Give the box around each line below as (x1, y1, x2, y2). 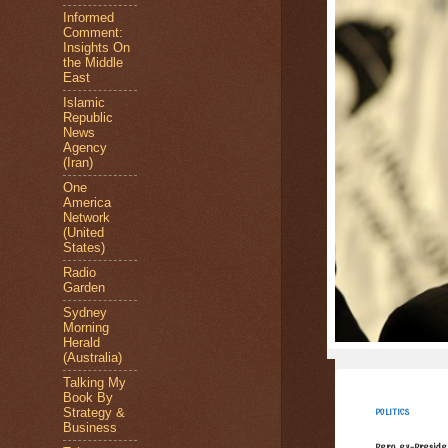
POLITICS (374, 406, 409, 419)
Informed (63, 10, 114, 25)
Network (63, 210, 110, 225)
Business (63, 420, 117, 435)
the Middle (63, 55, 123, 70)
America (63, 195, 111, 210)
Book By (63, 390, 113, 405)
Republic (63, 110, 113, 125)
